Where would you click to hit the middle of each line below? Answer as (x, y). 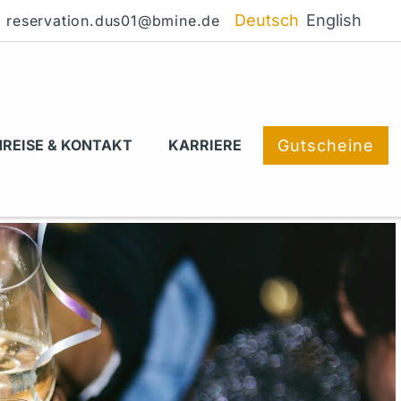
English (334, 20)
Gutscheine (326, 145)
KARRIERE (205, 145)
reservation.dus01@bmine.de (113, 20)
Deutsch (267, 20)
